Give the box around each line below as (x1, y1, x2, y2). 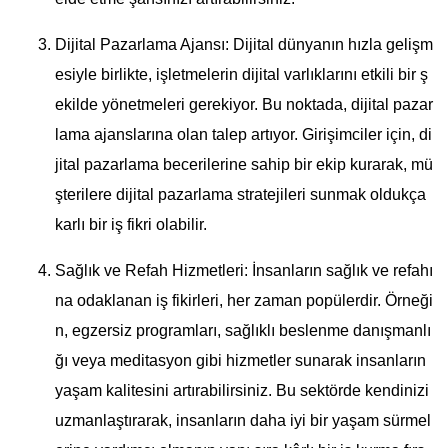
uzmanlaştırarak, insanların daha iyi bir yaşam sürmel (55, 412, 431, 430)
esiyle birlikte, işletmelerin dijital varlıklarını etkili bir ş (55, 66, 428, 84)
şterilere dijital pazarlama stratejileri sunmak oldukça (55, 186, 426, 204)
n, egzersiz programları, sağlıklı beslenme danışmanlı (55, 322, 431, 340)
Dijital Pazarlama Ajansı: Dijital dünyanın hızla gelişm (55, 36, 433, 54)
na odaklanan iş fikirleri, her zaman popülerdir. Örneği (55, 292, 433, 310)
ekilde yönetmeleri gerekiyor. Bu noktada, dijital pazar (55, 96, 433, 114)
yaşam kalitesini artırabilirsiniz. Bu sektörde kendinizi (55, 382, 429, 400)
